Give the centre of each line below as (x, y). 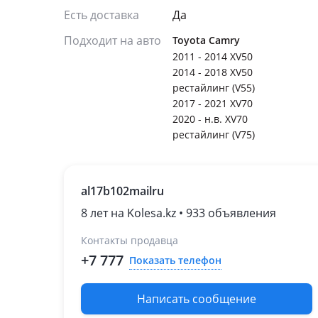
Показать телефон (175, 260)
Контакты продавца (130, 240)
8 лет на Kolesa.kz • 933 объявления (179, 213)
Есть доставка (102, 15)
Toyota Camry (206, 40)
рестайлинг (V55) (214, 88)
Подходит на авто (113, 40)
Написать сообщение (197, 299)
